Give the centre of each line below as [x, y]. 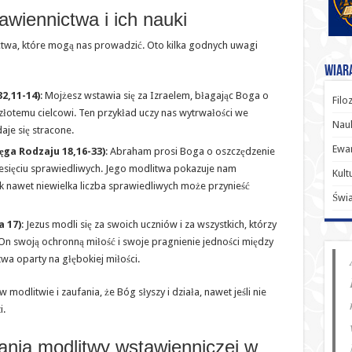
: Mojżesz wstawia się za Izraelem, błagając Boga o [154, 95]
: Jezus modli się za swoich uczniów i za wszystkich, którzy [148, 224]
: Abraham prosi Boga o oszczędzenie [190, 151]
